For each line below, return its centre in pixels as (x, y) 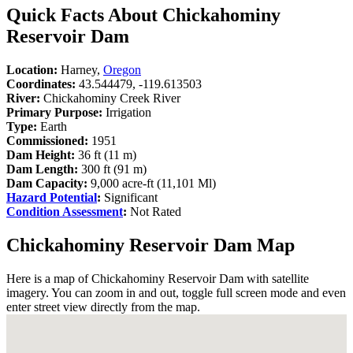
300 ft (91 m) (112, 169)
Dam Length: (42, 169)
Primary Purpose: (54, 112)
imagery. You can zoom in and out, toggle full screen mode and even (176, 292)
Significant (129, 197)
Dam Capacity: (48, 183)
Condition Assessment (65, 211)
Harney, (80, 69)
